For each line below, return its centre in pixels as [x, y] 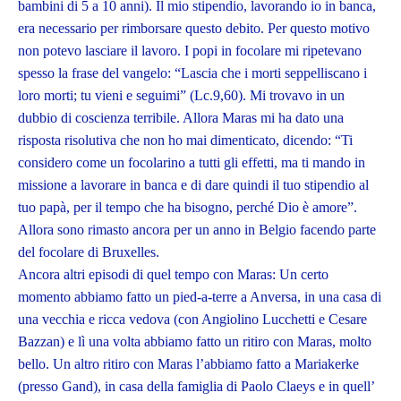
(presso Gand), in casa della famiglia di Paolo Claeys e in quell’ [196, 387]
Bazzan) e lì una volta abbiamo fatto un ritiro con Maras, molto [195, 342]
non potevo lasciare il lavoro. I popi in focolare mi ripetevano [190, 51]
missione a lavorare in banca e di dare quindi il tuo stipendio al [193, 185]
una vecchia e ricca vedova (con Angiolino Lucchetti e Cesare [192, 320]
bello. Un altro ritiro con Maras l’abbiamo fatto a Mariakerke [188, 364]
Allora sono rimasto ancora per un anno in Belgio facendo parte [197, 230]
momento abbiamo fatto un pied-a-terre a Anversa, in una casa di [200, 297]
